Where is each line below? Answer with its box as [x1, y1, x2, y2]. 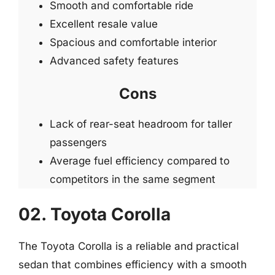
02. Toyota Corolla [18, 203, 171, 225]
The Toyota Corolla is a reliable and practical [18, 239, 239, 252]
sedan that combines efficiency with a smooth [18, 258, 247, 271]
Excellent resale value [50, 17, 158, 30]
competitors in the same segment [50, 173, 215, 185]
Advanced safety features [50, 54, 179, 67]
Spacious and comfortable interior [50, 36, 217, 48]
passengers [50, 136, 107, 149]
